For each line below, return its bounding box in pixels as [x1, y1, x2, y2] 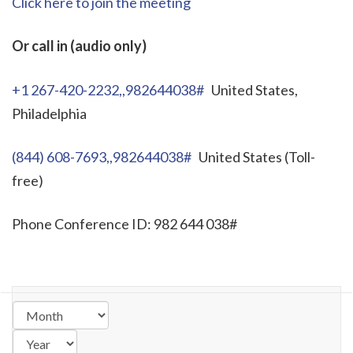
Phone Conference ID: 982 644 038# [12, 214, 237, 232]
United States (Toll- [191, 147, 315, 165]
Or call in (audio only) [12, 37, 147, 55]
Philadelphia [12, 104, 87, 122]
